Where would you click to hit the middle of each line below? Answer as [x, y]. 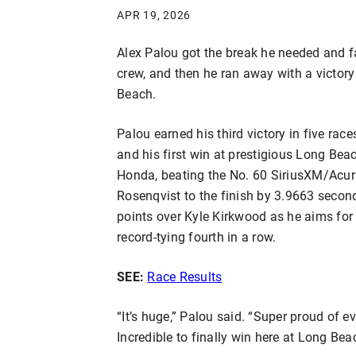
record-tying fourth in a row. [197, 236]
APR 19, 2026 [154, 14]
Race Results [185, 276]
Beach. [137, 93]
